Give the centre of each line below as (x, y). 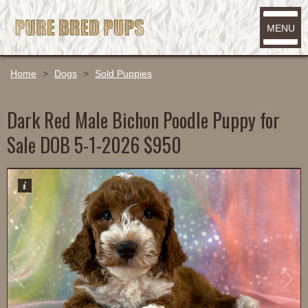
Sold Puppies (123, 74)
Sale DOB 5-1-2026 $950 (94, 145)
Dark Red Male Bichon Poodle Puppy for (143, 120)
